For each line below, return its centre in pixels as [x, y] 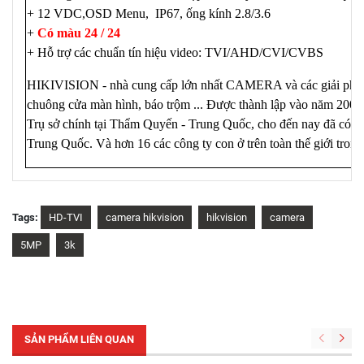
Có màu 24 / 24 [79, 33]
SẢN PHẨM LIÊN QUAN [79, 339]
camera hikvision [145, 217]
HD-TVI [66, 217]
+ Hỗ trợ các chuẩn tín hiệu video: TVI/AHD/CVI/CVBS [175, 52]
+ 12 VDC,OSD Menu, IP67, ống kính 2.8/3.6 [149, 13]
